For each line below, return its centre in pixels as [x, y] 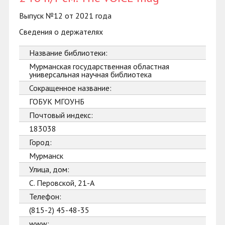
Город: [40, 142]
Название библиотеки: [68, 53]
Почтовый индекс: [61, 115]
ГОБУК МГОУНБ [57, 101]
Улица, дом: [49, 169]
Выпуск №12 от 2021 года [65, 16]
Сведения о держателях [61, 32]
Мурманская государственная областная [99, 66]
